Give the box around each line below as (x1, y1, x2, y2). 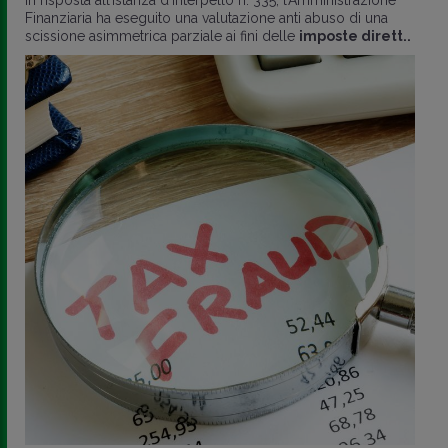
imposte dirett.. (299, 27, 411, 44)
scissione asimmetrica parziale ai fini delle (25, 27, 299, 44)
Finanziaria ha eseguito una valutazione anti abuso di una (25, 9, 388, 26)
